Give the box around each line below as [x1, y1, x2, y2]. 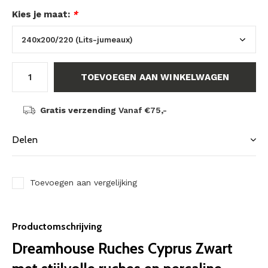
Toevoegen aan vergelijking [30, 178, 137, 187]
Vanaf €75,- [115, 105, 167, 115]
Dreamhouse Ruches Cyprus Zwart [12, 239, 233, 257]
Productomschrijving [12, 221, 102, 232]
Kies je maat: [12, 9, 72, 20]
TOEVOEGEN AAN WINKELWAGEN [80, 72, 230, 83]
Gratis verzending [39, 105, 116, 115]
